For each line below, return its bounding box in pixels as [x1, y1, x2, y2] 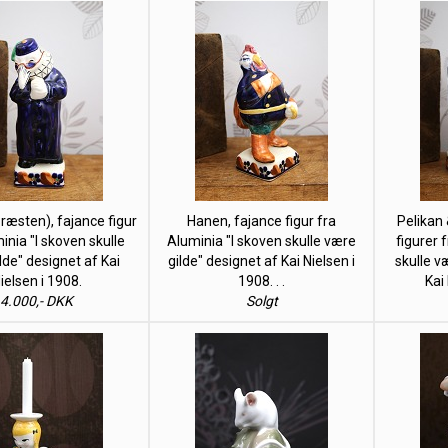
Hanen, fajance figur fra [187, 213, 336, 229]
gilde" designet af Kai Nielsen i [168, 253, 355, 269]
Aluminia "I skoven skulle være [167, 233, 356, 249]
